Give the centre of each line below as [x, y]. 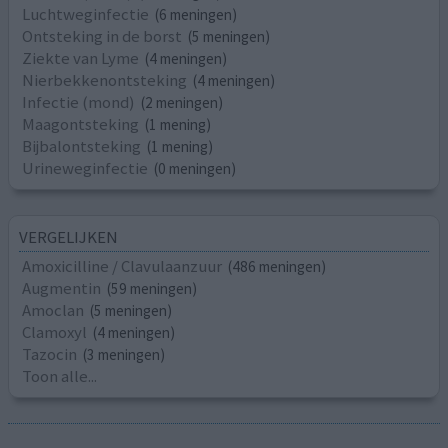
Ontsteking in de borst [102, 35]
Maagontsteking [81, 123]
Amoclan [53, 310]
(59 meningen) [152, 289]
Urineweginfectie [85, 167]
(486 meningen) [277, 267]
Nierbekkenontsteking [105, 79]
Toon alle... [60, 376]
